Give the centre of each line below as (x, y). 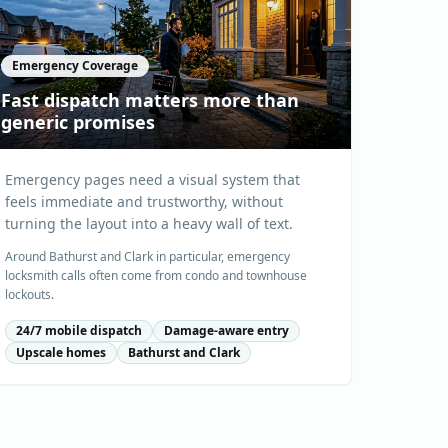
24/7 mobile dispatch (79, 331)
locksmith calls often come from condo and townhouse (156, 276)
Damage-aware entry (226, 331)
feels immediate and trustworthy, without (144, 202)
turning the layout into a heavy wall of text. (149, 224)
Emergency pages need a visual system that (152, 180)
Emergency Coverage (75, 66)
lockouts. (29, 295)
